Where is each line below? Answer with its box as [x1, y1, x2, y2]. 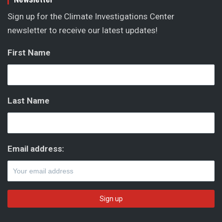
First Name [7, 47, 51, 57]
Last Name [7, 95, 50, 106]
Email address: [7, 143, 64, 154]
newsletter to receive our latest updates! [7, 25, 158, 35]
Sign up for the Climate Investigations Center [7, 11, 174, 21]
